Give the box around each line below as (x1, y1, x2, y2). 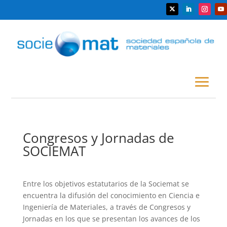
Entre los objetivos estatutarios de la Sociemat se (22, 178, 189, 188)
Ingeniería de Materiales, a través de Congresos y (22, 202, 191, 212)
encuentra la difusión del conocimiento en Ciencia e (22, 190, 200, 200)
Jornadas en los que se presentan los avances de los (22, 213, 200, 223)
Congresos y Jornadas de (22, 128, 174, 147)
